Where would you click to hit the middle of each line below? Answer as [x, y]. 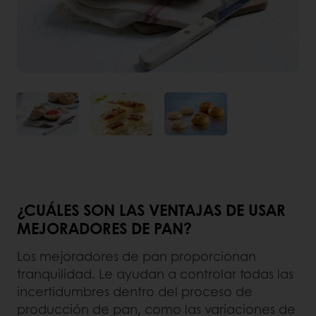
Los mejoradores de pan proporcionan [136, 256]
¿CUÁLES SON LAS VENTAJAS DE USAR [151, 210]
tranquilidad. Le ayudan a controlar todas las [155, 274]
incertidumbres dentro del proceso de [135, 292]
